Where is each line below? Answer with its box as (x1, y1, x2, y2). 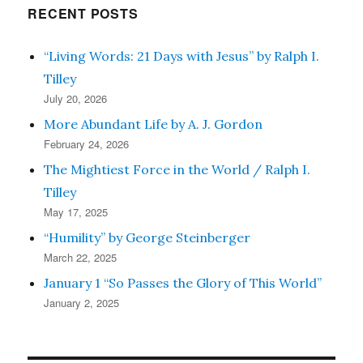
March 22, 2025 (44, 249, 117, 265)
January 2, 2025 (44, 294, 120, 310)
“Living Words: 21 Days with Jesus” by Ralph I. (44, 47, 320, 64)
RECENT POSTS (28, 3, 139, 23)
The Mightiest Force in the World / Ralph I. (44, 160, 311, 177)
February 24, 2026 (44, 135, 130, 152)
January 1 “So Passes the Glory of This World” (44, 274, 322, 291)
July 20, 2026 (44, 90, 108, 106)
